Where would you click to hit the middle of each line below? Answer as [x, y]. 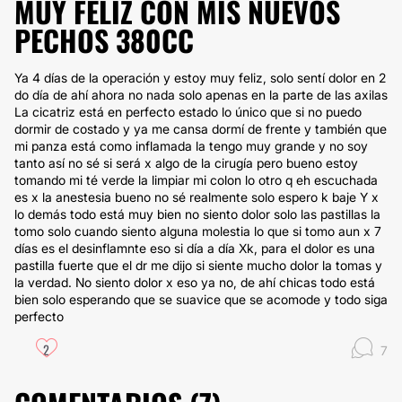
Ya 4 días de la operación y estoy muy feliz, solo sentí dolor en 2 [200, 78]
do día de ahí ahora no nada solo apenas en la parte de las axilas [201, 95]
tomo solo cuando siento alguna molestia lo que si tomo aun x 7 [198, 231]
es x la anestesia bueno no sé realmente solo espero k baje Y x [197, 197]
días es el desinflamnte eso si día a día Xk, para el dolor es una [195, 248]
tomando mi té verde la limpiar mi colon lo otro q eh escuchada [196, 180]
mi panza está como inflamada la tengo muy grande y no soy [191, 146]
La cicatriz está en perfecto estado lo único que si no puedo [188, 112]
